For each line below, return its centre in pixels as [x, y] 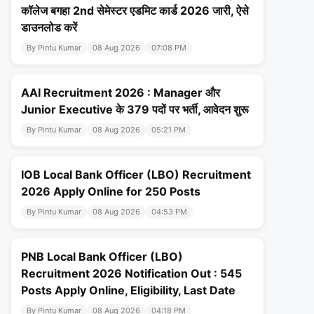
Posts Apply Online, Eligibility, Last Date [128, 291]
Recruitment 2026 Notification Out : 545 [131, 274]
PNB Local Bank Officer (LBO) [102, 257]
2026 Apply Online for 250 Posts [111, 192]
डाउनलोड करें [49, 28]
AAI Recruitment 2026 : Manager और [121, 93]
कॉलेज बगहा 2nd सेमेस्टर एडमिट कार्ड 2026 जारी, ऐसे [135, 11]
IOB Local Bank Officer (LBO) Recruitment [136, 175]
